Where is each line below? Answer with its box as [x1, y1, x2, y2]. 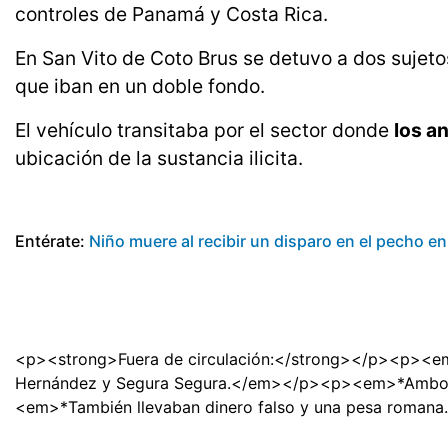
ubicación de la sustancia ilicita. [15, 146, 303, 171]
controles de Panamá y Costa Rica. [15, 2, 328, 27]
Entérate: [15, 231, 89, 252]
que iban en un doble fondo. [15, 74, 265, 99]
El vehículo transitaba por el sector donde [15, 118, 394, 143]
